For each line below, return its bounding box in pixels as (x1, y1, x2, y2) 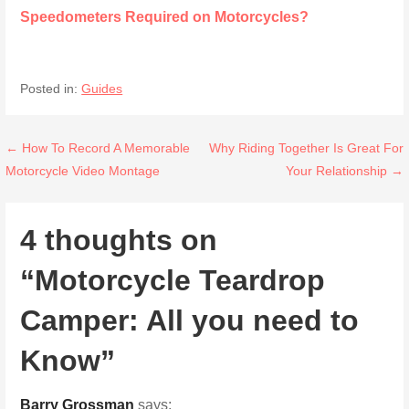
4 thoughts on (20, 224, 218, 257)
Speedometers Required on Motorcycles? (20, 8, 309, 25)
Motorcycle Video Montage (5, 163, 161, 179)
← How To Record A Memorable (5, 141, 191, 156)
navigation (5, 176, 139, 206)
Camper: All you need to (20, 304, 360, 338)
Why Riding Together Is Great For (208, 141, 404, 156)
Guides (81, 82, 123, 97)
